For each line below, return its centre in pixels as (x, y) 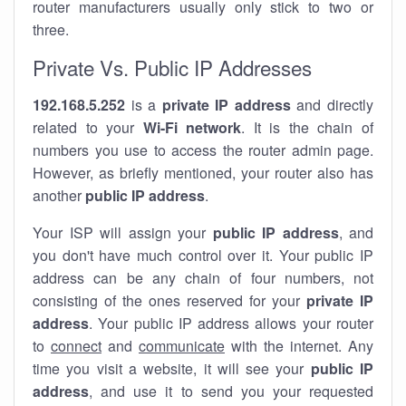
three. (51, 29)
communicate (182, 346)
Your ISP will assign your (123, 232)
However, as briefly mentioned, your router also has (203, 173)
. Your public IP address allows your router (231, 323)
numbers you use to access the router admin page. (203, 150)
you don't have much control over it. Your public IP (203, 255)
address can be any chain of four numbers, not (203, 278)
